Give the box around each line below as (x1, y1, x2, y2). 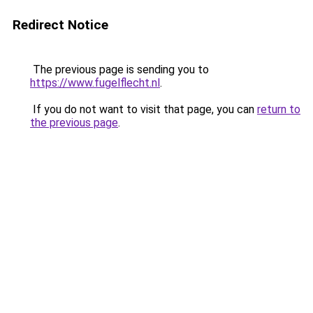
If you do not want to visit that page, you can (30, 103, 257, 116)
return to (257, 103, 300, 116)
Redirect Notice (13, 17, 108, 33)
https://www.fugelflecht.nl (30, 76, 160, 89)
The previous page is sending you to (30, 63, 209, 76)
